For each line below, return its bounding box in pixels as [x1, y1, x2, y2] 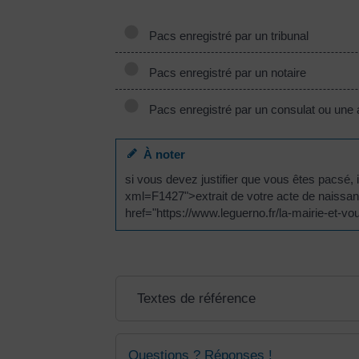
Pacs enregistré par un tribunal [143, 28, 309, 42]
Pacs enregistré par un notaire [143, 65, 306, 79]
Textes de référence [136, 290, 256, 306]
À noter [137, 147, 186, 161]
